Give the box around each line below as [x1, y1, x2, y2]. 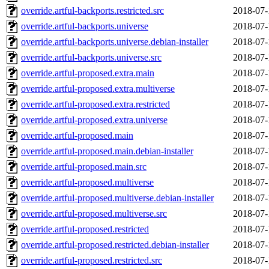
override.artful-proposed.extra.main [21, 68, 154, 79]
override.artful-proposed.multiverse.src [21, 208, 167, 219]
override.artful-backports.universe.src [21, 52, 162, 63]
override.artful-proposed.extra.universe [21, 115, 168, 125]
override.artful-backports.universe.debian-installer [21, 37, 208, 47]
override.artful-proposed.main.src [21, 162, 147, 172]
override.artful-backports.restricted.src [21, 5, 164, 16]
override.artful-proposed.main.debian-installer [21, 146, 193, 157]
